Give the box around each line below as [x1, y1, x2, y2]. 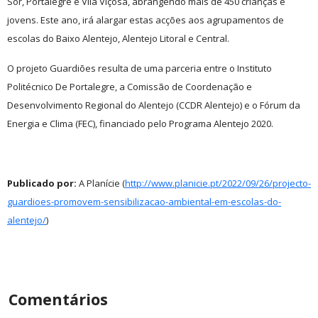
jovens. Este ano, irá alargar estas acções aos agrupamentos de [7, 13, 284, 27]
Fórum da [260, 99, 300, 112]
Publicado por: [7, 177, 77, 190]
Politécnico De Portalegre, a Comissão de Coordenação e [7, 80, 252, 94]
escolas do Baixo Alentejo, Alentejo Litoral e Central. [7, 32, 229, 45]
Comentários [9, 289, 108, 310]
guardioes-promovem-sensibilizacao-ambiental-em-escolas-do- [7, 195, 281, 209]
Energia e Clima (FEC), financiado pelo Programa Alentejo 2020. [7, 117, 273, 131]
